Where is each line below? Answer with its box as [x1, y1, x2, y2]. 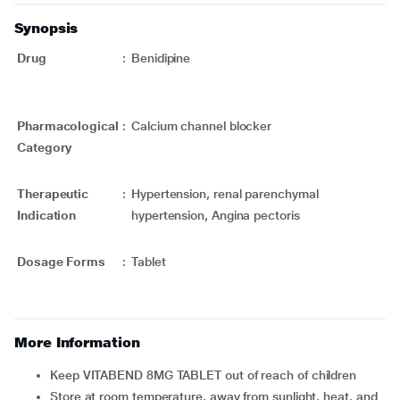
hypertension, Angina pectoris [131, 208, 335, 222]
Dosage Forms [17, 254, 106, 269]
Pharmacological [17, 119, 119, 133]
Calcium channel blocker [131, 119, 272, 133]
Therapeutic [17, 187, 89, 201]
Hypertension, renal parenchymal [131, 187, 319, 201]
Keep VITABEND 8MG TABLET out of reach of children [57, 368, 357, 382]
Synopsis [14, 20, 79, 37]
